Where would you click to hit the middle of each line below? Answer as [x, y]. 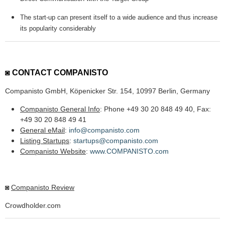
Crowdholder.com [33, 206]
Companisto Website [53, 151]
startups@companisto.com [116, 141]
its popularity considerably [58, 29]
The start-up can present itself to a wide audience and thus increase [119, 18]
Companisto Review [43, 188]
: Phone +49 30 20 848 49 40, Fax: [155, 109]
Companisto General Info [60, 109]
